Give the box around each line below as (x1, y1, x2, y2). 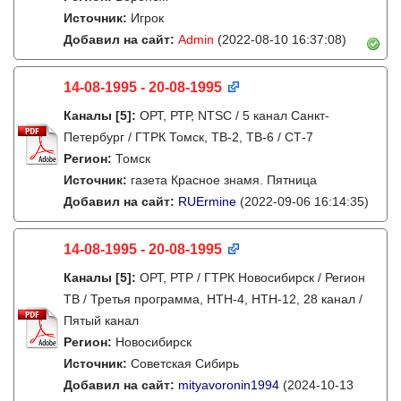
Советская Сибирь (131, 356, 239, 371)
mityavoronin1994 (178, 378, 279, 392)
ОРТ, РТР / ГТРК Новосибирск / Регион (140, 270, 365, 285)
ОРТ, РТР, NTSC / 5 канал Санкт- (140, 108, 329, 123)
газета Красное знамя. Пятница (131, 173, 317, 187)
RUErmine (178, 194, 236, 209)
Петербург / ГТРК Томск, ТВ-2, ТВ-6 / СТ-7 (64, 130, 313, 144)
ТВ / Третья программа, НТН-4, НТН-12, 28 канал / (64, 292, 363, 306)
